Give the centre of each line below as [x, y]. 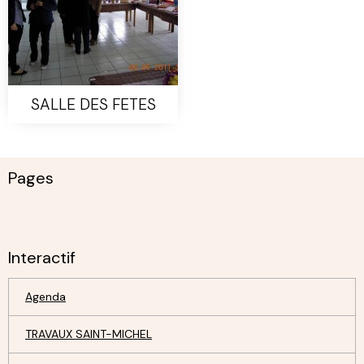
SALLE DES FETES [93, 104]
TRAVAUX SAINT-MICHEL [89, 334]
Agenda [45, 297]
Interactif [42, 258]
